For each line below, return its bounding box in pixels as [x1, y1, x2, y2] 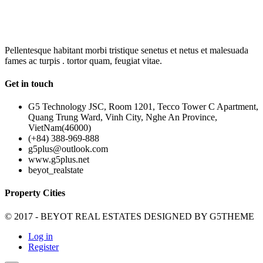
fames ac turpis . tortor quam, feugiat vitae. [5, 55, 162, 66]
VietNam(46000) [28, 123, 91, 133]
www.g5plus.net [28, 154, 89, 165]
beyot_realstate [28, 165, 83, 176]
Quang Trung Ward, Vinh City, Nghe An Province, [28, 112, 217, 123]
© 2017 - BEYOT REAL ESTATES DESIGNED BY [5, 211, 210, 221]
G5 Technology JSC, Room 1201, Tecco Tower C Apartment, [28, 102, 258, 112]
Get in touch [5, 78, 53, 89]
